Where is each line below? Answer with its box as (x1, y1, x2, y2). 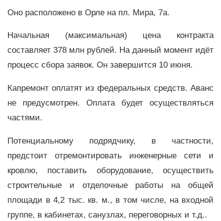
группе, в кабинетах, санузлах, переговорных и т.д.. (7, 210, 207, 220)
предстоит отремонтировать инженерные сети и (7, 150, 214, 160)
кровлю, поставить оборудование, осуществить (7, 165, 214, 175)
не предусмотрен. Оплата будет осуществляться (7, 98, 214, 108)
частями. (7, 113, 45, 123)
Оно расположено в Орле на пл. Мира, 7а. (7, 7, 172, 17)
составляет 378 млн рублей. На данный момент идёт (7, 45, 214, 55)
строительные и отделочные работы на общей (7, 180, 214, 190)
